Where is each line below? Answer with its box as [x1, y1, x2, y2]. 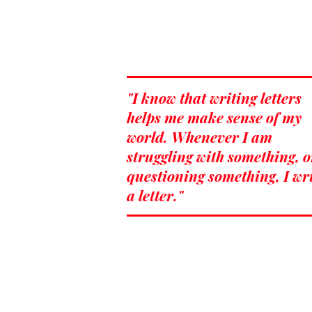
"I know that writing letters [127, 88, 302, 108]
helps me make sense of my [127, 107, 302, 127]
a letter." [127, 185, 183, 205]
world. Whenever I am [127, 127, 272, 147]
